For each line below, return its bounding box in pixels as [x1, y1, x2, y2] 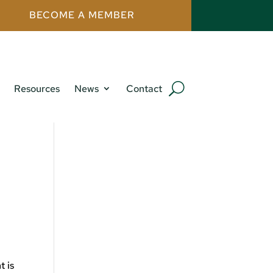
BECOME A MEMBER [29, 9, 135, 22]
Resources [13, 82, 60, 96]
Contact [126, 82, 162, 96]
